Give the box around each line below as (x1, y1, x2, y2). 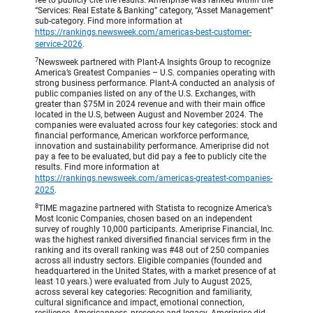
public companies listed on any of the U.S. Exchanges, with (35, 89, 256, 99)
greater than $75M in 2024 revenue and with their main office (35, 99, 265, 110)
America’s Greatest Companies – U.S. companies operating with (35, 68, 275, 78)
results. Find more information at (35, 162, 159, 173)
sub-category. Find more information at (35, 16, 182, 27)
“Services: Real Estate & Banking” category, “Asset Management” (35, 6, 273, 16)
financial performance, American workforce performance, (35, 131, 249, 141)
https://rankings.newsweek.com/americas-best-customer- (35, 27, 252, 38)
